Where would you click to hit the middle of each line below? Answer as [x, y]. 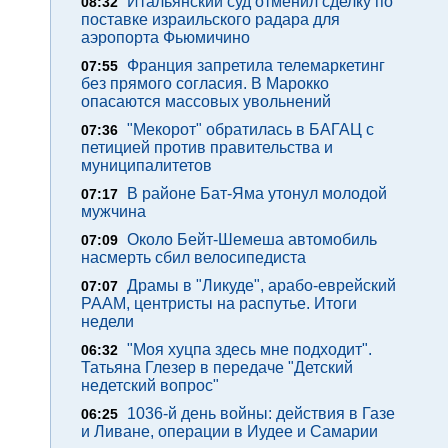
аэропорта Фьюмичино [165, 37]
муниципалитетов [146, 165]
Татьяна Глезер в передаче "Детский [217, 367]
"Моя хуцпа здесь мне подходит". [249, 349]
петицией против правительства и [207, 147]
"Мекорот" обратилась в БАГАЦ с [250, 129]
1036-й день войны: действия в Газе [261, 413]
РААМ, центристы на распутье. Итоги [219, 303]
